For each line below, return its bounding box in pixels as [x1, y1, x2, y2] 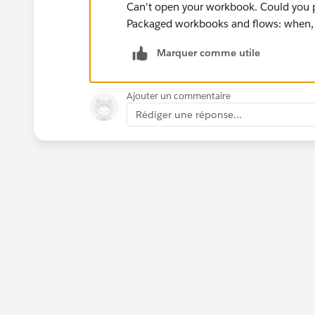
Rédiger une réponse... [136, 108, 242, 121]
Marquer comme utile [157, 46, 260, 59]
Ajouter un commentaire [127, 89, 231, 102]
